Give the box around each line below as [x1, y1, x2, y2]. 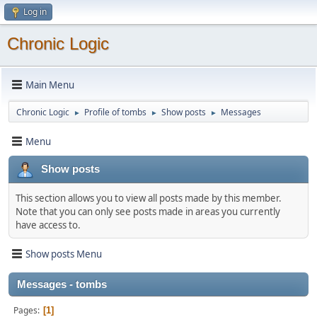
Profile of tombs [84, 106, 146, 118]
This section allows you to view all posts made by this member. [16, 192, 282, 204]
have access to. [16, 219, 81, 231]
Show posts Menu [25, 247, 102, 260]
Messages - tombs [17, 279, 107, 290]
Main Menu [25, 78, 74, 91]
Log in [23, 6, 47, 18]
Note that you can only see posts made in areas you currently [16, 205, 280, 218]
